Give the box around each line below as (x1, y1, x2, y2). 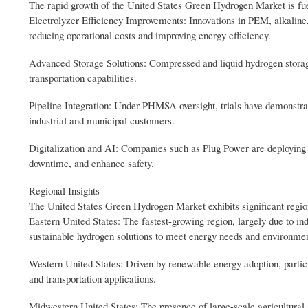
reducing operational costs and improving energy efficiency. (29, 28, 271, 43)
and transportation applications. (29, 272, 156, 286)
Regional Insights (29, 184, 100, 198)
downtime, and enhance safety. (29, 156, 154, 170)
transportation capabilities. (29, 71, 137, 85)
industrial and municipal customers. (29, 113, 175, 128)
